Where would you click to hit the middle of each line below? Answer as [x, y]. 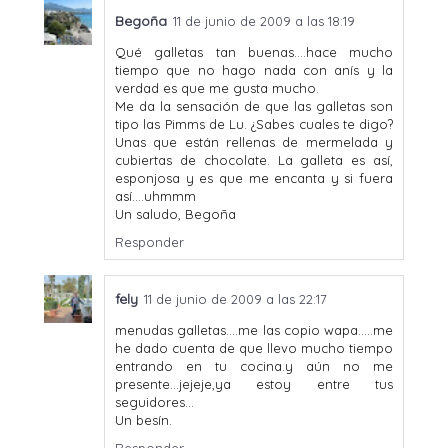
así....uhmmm [155, 195]
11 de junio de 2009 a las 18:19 [264, 20]
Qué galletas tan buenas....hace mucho [254, 51]
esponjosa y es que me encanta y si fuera [254, 177]
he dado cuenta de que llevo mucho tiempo [254, 347]
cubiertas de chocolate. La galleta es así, [254, 159]
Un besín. [143, 419]
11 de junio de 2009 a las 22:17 [235, 298]
